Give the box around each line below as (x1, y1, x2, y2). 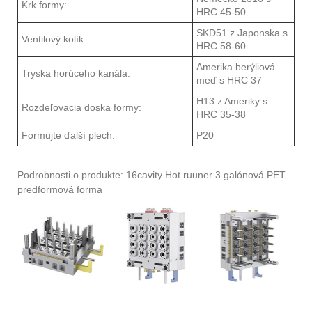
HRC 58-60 (196, 40, 246, 52)
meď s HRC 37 (196, 75, 262, 86)
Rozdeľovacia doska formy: (22, 102, 141, 114)
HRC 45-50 (196, 6, 246, 18)
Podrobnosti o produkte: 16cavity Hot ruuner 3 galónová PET (17, 169, 286, 181)
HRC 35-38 (196, 109, 246, 120)
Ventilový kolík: (22, 33, 86, 45)
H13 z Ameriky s (196, 95, 267, 107)
